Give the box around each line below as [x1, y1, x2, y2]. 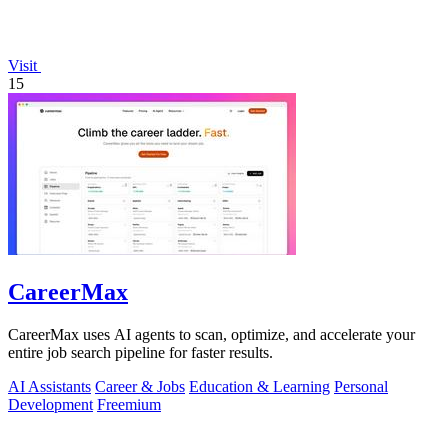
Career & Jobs [95, 378, 185, 395]
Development [8, 396, 93, 413]
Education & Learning [189, 378, 330, 395]
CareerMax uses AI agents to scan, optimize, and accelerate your [8, 326, 415, 343]
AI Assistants [8, 378, 91, 395]
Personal [334, 378, 388, 395]
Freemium [97, 396, 161, 413]
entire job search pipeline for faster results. [8, 344, 273, 361]
